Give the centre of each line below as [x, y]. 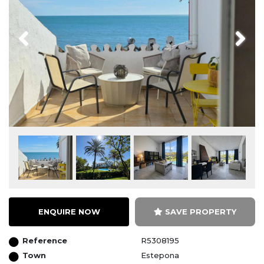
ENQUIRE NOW [69, 211]
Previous [46, 31]
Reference [45, 240]
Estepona [160, 255]
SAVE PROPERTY [201, 211]
